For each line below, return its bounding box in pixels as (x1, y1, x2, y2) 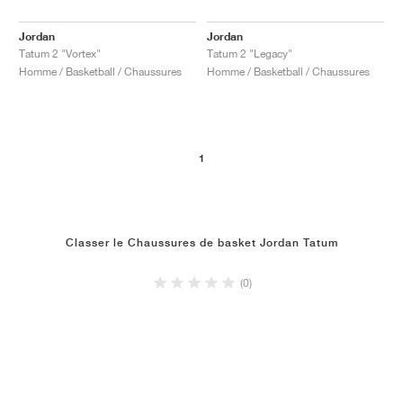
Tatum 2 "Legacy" (207, 46, 292, 60)
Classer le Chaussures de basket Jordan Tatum (65, 237, 338, 249)
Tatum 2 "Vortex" (19, 46, 101, 60)
